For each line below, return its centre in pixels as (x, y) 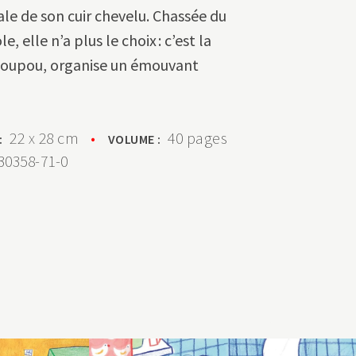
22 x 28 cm (44, 138)
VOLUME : (138, 139)
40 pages (198, 138)
